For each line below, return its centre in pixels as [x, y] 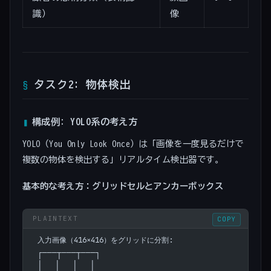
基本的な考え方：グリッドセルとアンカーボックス [123, 186]
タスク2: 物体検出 [83, 85]
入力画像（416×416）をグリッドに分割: [105, 240]
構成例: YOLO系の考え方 [85, 122]
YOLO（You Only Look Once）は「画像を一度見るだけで [133, 144]
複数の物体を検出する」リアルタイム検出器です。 [123, 160]
